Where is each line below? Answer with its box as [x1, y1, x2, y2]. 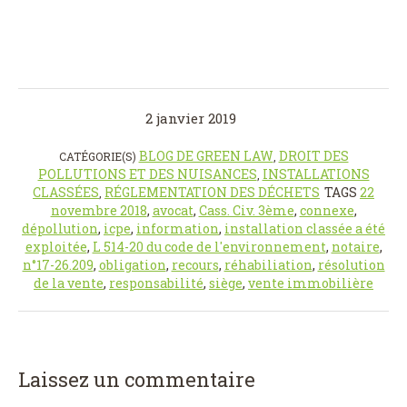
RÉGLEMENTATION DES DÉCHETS [104, 184, 320, 202]
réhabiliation [223, 256, 313, 274]
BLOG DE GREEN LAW [138, 147, 273, 165]
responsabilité [109, 274, 203, 293]
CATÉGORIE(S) [58, 149, 139, 164]
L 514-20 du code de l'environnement [92, 238, 326, 256]
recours [171, 256, 219, 274]
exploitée [25, 238, 87, 256]
